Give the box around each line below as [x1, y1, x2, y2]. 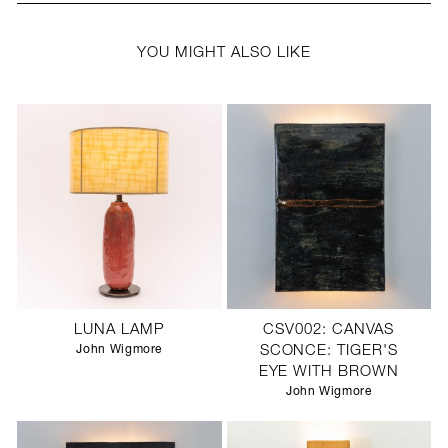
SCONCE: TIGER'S [259, 343, 398, 359]
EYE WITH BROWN [258, 364, 399, 380]
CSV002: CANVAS [263, 322, 395, 338]
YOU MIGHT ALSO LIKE [137, 46, 311, 61]
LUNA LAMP [74, 322, 165, 338]
